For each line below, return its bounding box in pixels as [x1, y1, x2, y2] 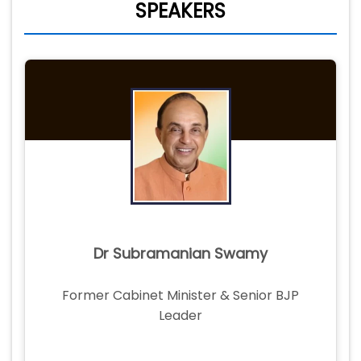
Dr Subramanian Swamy [93, 243, 268, 263]
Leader [159, 306, 202, 326]
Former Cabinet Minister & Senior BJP [62, 286, 299, 305]
